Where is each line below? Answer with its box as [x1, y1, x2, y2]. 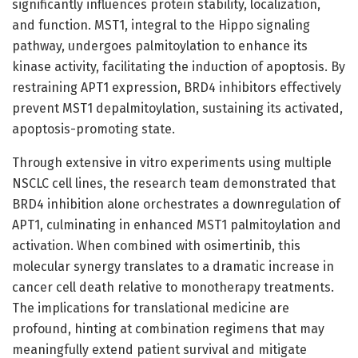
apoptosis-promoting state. [12, 121, 175, 137]
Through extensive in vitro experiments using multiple [12, 154, 332, 170]
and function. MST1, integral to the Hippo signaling [12, 17, 310, 33]
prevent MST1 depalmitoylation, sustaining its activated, [12, 100, 343, 116]
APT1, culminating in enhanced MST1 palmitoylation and [12, 217, 341, 233]
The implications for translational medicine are [12, 300, 289, 316]
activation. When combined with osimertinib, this [12, 237, 300, 253]
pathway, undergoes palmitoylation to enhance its [12, 38, 308, 54]
